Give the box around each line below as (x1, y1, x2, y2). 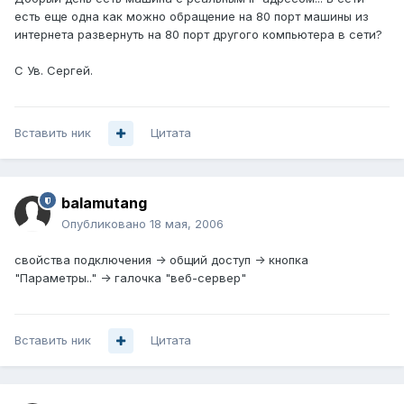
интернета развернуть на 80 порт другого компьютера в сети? (14, 27, 382, 42)
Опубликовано (61, 216, 150, 232)
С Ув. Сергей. (14, 63, 93, 78)
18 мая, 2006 (150, 216, 224, 232)
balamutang (61, 194, 147, 213)
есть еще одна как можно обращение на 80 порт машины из (14, 9, 369, 24)
